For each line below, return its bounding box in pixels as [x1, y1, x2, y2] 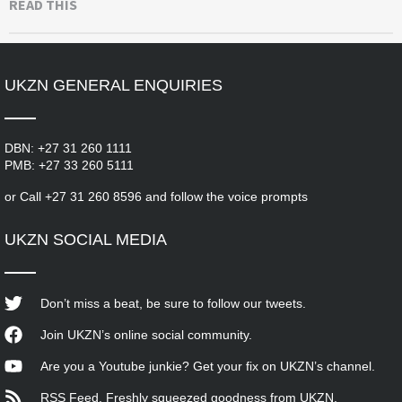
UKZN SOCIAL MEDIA [4, 231, 167, 249]
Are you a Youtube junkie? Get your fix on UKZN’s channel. [40, 358, 375, 373]
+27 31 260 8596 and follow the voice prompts [41, 189, 311, 205]
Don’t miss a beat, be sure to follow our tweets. [40, 295, 306, 310]
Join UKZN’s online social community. [40, 327, 252, 342]
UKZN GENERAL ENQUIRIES [4, 76, 223, 95]
